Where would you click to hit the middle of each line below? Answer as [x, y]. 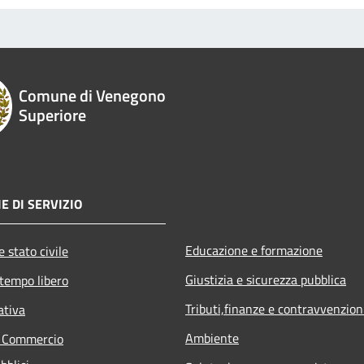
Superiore [53, 115]
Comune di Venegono [93, 95]
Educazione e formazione [254, 250]
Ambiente [212, 338]
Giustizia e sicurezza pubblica [266, 279]
